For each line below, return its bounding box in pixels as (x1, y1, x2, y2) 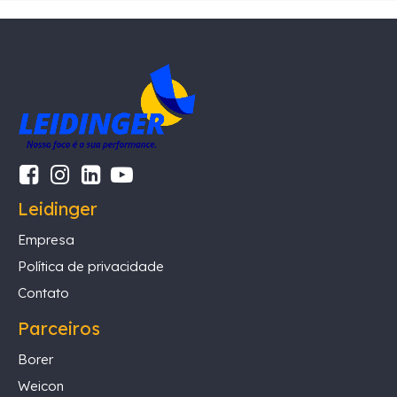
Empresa (18, 231, 74, 249)
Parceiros (18, 317, 100, 340)
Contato (18, 284, 69, 302)
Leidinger (18, 198, 97, 221)
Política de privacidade (18, 258, 164, 276)
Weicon (18, 378, 64, 395)
